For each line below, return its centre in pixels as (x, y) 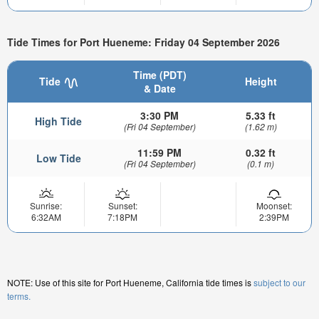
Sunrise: (46, 206)
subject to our (279, 283)
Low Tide (58, 158)
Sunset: (122, 206)
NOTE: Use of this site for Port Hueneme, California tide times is (130, 283)
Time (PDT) (159, 75)
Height (261, 82)
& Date (159, 89)
